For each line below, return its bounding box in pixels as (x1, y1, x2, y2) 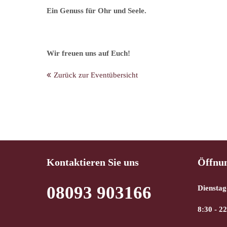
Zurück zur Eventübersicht (54, 71, 138, 79)
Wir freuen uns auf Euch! (47, 49, 130, 57)
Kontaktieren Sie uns (47, 157, 139, 168)
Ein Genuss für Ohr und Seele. (47, 7, 146, 15)
